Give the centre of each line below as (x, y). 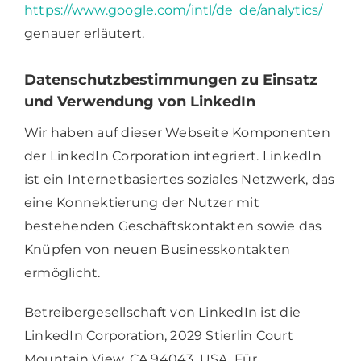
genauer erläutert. (84, 33)
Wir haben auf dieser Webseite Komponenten (177, 132)
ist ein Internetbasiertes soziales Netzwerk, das (179, 179)
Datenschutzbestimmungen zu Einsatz (170, 79)
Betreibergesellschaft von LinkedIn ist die (162, 312)
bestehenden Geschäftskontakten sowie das (173, 226)
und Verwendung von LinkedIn (139, 101)
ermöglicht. (64, 272)
